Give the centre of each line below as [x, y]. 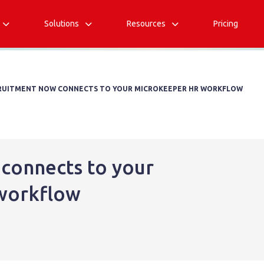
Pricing [225, 24]
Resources [146, 24]
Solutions [61, 24]
